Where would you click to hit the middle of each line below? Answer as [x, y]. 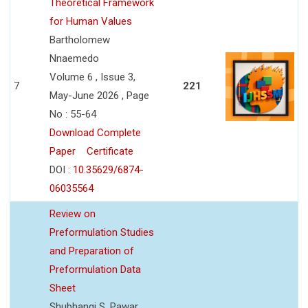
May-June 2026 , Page [99, 95]
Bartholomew [80, 40]
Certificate [110, 151]
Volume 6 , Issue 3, [92, 77]
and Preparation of [92, 251]
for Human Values [91, 21]
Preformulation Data [95, 269]
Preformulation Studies [102, 232]
